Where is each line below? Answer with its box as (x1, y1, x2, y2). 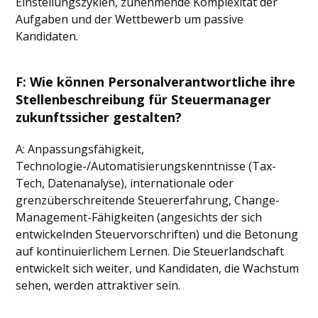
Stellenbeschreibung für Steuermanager (16, 91, 272, 108)
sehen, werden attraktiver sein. (16, 278, 181, 293)
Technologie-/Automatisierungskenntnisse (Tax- (16, 158, 277, 174)
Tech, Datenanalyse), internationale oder (16, 175, 234, 191)
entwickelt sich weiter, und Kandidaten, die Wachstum (16, 261, 300, 276)
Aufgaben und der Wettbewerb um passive (16, 11, 244, 27)
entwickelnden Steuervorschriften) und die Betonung (16, 226, 299, 242)
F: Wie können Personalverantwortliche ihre (16, 73, 296, 90)
